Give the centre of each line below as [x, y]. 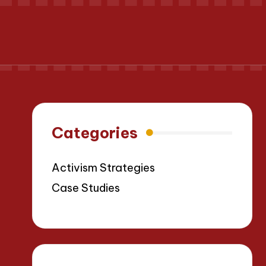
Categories [95, 133]
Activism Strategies [104, 168]
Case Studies [86, 188]
